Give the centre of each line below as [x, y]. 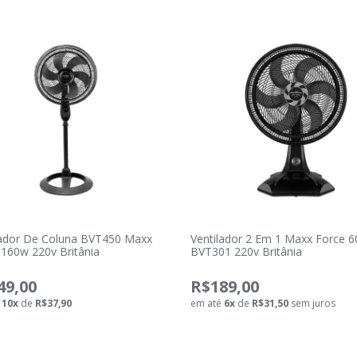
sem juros [312, 303]
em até [207, 303]
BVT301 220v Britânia [246, 251]
